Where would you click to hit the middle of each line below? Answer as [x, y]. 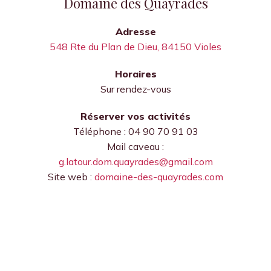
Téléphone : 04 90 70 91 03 [135, 132]
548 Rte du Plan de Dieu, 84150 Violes [135, 47]
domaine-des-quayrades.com [159, 177]
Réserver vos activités [135, 116]
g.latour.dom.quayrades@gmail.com [135, 162]
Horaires [135, 74]
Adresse [135, 32]
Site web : [71, 177]
